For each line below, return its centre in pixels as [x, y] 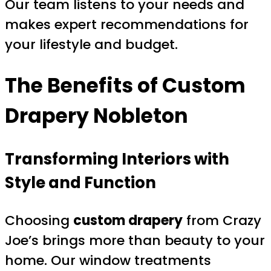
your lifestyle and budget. [91, 44]
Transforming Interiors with [117, 159]
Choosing [39, 221]
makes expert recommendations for [127, 24]
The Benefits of [83, 86]
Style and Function [80, 183]
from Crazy [222, 221]
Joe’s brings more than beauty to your [135, 241]
